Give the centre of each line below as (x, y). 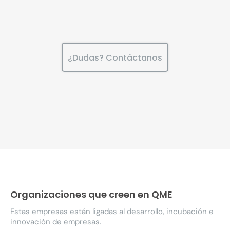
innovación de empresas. (56, 222)
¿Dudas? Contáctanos (115, 57)
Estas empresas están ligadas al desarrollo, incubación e (112, 212)
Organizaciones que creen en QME (91, 194)
